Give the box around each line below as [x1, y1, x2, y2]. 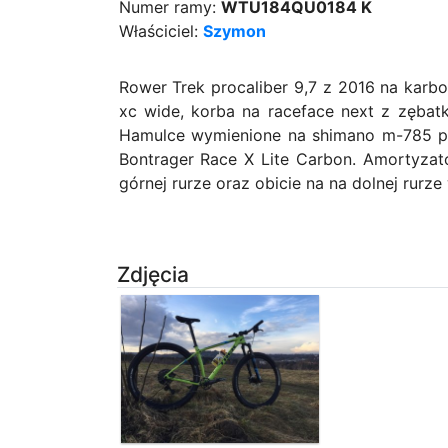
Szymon [202, 20, 266, 41]
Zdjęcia [117, 261, 189, 287]
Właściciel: [118, 20, 203, 41]
